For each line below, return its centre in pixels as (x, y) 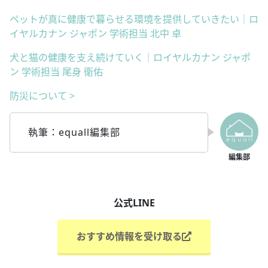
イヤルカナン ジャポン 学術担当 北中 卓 (95, 33)
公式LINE (134, 202)
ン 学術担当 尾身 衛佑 (56, 71)
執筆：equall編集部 (74, 132)
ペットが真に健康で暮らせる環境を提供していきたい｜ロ (134, 19)
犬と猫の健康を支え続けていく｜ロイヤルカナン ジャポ (130, 57)
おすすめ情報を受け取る (129, 236)
